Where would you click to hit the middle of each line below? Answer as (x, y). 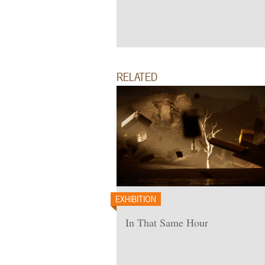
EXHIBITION (136, 199)
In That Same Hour (167, 222)
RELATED (137, 77)
